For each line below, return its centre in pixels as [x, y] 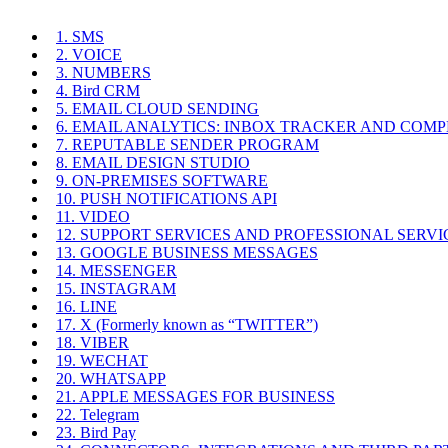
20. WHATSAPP [111, 378]
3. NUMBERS [103, 72]
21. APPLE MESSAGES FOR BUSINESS [195, 396]
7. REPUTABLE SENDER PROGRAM [187, 144]
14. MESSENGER [116, 270]
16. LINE [86, 306]
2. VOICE [89, 54]
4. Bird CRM [98, 90]
